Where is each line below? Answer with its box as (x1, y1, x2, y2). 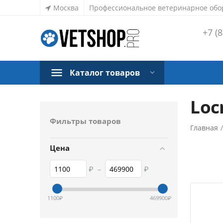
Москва (53, 3, 79, 12)
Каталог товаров (70, 67, 140, 78)
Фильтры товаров (50, 116, 121, 126)
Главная (190, 123, 219, 132)
